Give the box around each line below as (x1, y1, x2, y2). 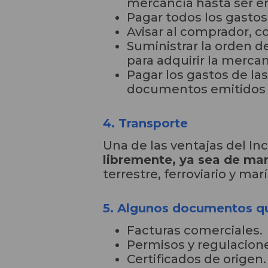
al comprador (163, 24, 249, 39)
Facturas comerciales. (127, 223, 263, 237)
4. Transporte (103, 115, 188, 130)
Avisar (127, 24, 163, 39)
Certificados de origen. (127, 251, 266, 266)
